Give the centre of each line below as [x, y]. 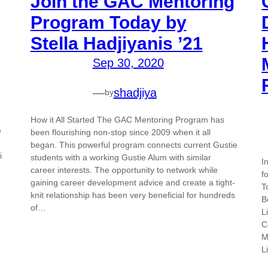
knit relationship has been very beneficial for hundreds [133, 195]
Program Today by [108, 22]
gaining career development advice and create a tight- [133, 182]
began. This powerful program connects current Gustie [134, 144]
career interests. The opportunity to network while [124, 170]
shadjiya [135, 92]
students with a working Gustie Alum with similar [121, 157]
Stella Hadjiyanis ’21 [116, 43]
